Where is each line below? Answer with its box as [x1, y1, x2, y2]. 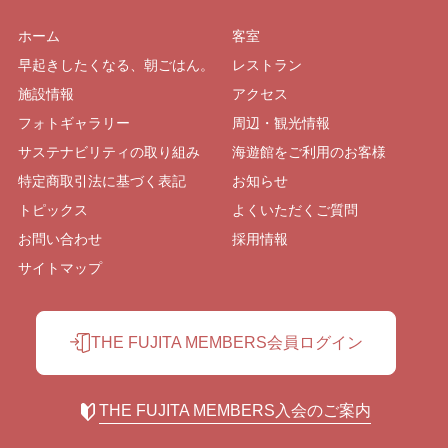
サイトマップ [17, 260, 102, 277]
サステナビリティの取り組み [17, 144, 200, 161]
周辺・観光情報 [232, 115, 330, 132]
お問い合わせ [17, 231, 102, 248]
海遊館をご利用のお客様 [232, 144, 386, 161]
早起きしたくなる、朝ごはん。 [17, 57, 214, 74]
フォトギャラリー [17, 115, 130, 132]
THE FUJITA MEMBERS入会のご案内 [99, 402, 371, 420]
